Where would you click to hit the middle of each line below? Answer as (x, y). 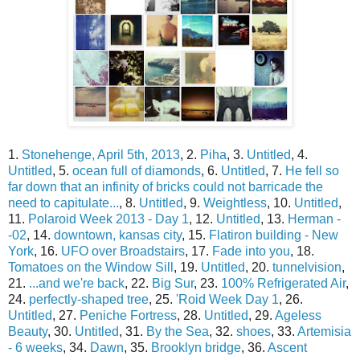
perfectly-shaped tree (89, 300)
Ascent (287, 348)
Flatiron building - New (274, 235)
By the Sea (178, 332)
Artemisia (324, 332)
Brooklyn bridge (196, 348)
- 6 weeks (35, 348)
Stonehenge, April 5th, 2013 (101, 155)
